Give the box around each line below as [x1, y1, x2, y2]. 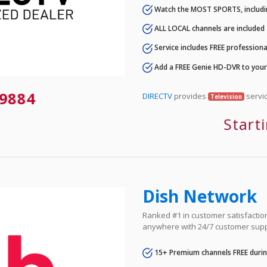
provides [172, 90, 208, 101]
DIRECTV [142, 90, 172, 101]
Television [210, 92, 242, 101]
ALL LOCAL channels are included [153, 23, 265, 33]
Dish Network [142, 184, 257, 207]
